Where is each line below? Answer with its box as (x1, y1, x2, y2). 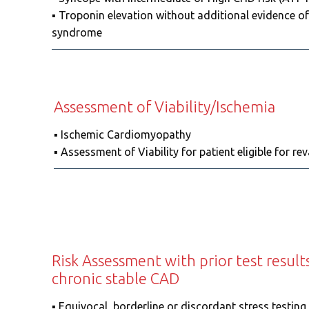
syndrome (51, 26, 102, 39)
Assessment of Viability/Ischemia (53, 98, 275, 115)
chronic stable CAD (51, 270, 179, 287)
